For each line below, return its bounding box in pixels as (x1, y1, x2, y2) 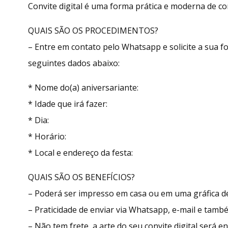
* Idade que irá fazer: (28, 98, 107, 109)
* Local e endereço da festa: (28, 147, 133, 158)
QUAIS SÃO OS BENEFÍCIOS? (28, 171, 135, 183)
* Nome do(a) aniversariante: (28, 81, 138, 93)
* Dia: (28, 114, 49, 126)
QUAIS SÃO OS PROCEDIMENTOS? (28, 24, 158, 36)
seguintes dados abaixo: (28, 57, 120, 69)
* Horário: (28, 130, 66, 142)
